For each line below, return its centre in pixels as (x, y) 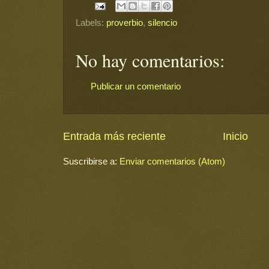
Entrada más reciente (114, 136)
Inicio (235, 136)
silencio (162, 23)
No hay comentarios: (150, 60)
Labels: (91, 23)
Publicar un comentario (136, 86)
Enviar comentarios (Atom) (172, 161)
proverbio (125, 23)
